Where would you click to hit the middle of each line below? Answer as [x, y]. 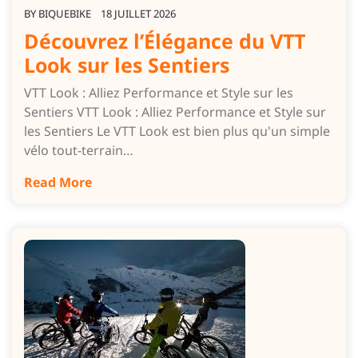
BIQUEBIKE [65, 14]
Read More [58, 183]
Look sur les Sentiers [127, 65]
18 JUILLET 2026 [138, 14]
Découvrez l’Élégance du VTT [165, 41]
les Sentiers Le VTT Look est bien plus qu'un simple [177, 131]
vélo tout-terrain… [79, 151]
